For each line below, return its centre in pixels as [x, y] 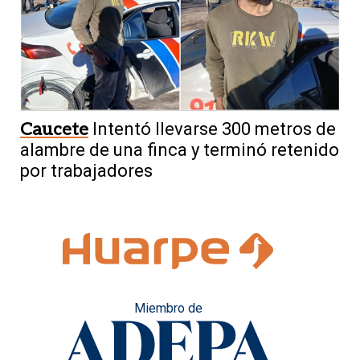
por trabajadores [86, 170]
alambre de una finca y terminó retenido [180, 149]
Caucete [54, 129]
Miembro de [168, 308]
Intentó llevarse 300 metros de [214, 129]
